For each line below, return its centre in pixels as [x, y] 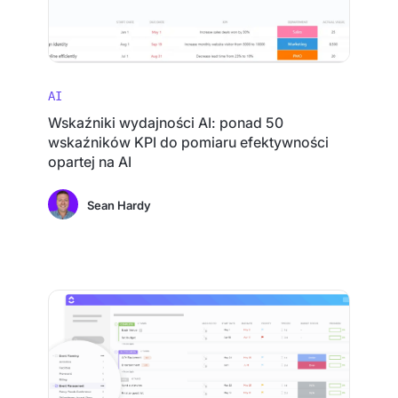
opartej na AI [90, 162]
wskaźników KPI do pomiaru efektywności [189, 142]
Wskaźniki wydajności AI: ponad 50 [166, 123]
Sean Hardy [119, 205]
